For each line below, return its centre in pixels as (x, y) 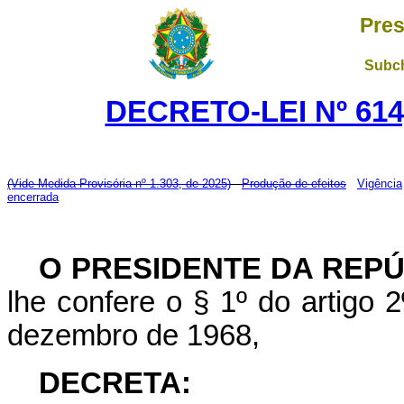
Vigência (380, 184)
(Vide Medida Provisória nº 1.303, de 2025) (119, 184)
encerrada (33, 197)
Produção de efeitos (294, 184)
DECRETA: (115, 383)
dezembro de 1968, (133, 335)
